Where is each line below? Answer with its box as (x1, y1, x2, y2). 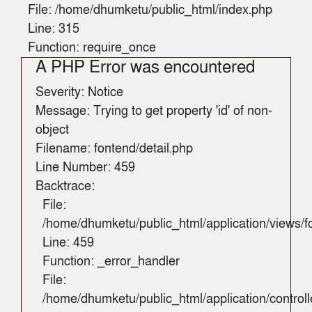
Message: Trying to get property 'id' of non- (36, 102, 272, 119)
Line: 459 (42, 234, 94, 251)
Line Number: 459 (36, 159, 135, 175)
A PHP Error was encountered (36, 56, 255, 78)
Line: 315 (28, 20, 79, 37)
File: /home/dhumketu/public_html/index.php (28, 1, 272, 18)
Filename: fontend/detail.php (36, 140, 193, 157)
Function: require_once (28, 39, 156, 56)
